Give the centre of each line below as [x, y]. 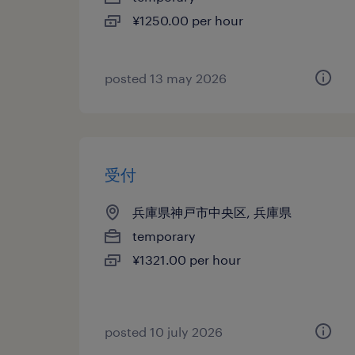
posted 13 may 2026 [166, 78]
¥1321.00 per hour [187, 260]
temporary [164, 236]
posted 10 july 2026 [164, 332]
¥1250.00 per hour [188, 20]
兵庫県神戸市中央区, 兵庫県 [212, 212]
